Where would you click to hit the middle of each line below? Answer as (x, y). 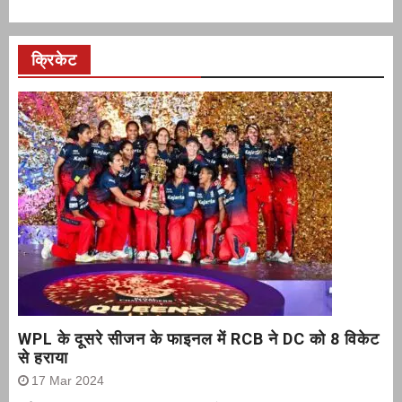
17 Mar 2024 (68, 381)
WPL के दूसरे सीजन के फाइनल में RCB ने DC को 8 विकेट (199, 339)
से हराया (43, 358)
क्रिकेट (54, 60)
